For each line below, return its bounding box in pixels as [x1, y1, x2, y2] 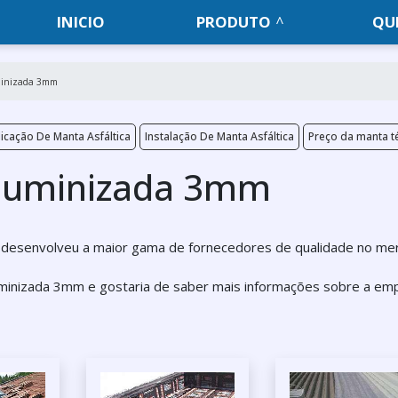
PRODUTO [196, 12, 272, 32]
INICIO [57, 12, 106, 32]
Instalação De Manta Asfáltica [144, 129, 294, 144]
